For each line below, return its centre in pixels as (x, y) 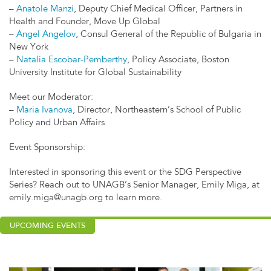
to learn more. (132, 198)
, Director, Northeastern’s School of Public (157, 111)
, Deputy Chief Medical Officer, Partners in (158, 10)
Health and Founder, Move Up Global (85, 22)
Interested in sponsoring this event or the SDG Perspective (125, 173)
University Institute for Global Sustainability (95, 73)
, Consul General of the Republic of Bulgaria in (168, 35)
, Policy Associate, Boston (178, 60)
